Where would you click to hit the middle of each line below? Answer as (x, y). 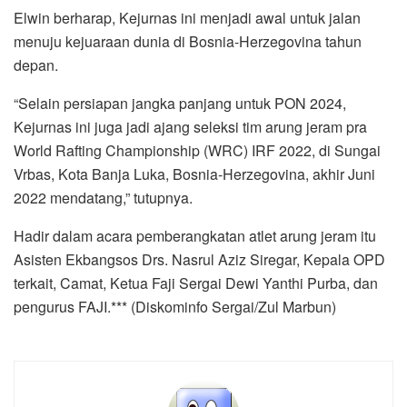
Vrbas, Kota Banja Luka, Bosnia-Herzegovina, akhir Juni (194, 174)
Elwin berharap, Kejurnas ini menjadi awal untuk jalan (187, 17)
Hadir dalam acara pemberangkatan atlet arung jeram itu (195, 235)
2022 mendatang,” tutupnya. (103, 197)
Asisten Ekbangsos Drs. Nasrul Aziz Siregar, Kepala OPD (199, 259)
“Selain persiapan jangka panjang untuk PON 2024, (180, 103)
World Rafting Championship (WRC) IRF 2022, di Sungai (197, 150)
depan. (36, 65)
